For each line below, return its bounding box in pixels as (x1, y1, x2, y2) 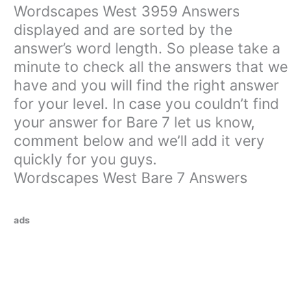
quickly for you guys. (14, 150, 157, 169)
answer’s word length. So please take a (14, 39, 280, 58)
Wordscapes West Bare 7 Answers (14, 169, 247, 187)
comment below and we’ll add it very (14, 132, 265, 150)
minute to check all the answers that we (14, 58, 288, 76)
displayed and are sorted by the (14, 21, 232, 39)
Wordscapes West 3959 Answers (14, 2, 240, 21)
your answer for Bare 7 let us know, (14, 113, 255, 132)
